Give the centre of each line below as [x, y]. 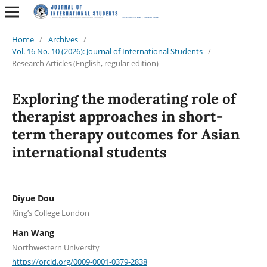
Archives [63, 39]
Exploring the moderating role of [124, 98]
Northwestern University [55, 247]
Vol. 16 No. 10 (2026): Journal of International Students [107, 51]
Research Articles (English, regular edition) [85, 63]
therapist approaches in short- [117, 116]
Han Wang [33, 232]
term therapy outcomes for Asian [125, 134]
